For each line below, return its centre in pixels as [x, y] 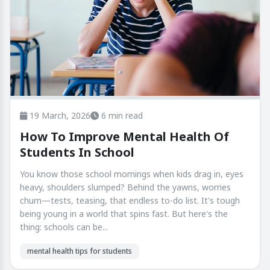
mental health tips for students [80, 251]
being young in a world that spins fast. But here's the [124, 214]
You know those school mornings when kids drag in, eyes [132, 174]
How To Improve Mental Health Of [124, 137]
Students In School [77, 152]
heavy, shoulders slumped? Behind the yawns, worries [125, 187]
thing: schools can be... [64, 227]
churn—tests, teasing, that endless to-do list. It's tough [130, 201]
